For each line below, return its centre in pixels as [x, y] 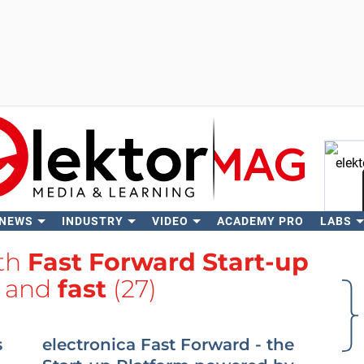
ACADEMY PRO [260, 221]
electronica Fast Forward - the [168, 344]
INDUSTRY [92, 221]
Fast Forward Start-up [168, 262]
